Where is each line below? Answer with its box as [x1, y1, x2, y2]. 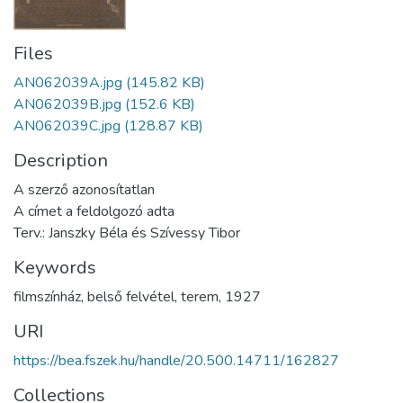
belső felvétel [87, 286, 175, 307]
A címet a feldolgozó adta [13, 201, 175, 221]
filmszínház [13, 286, 81, 307]
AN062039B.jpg [13, 94, 121, 114]
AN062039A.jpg [13, 72, 122, 93]
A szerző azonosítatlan [13, 179, 155, 200]
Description [13, 148, 108, 173]
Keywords [13, 255, 96, 280]
